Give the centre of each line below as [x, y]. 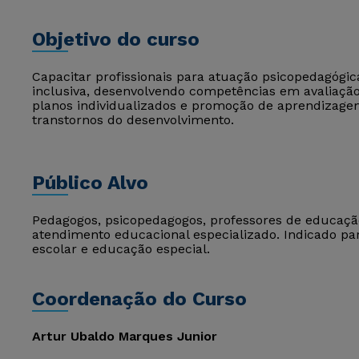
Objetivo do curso [116, 39]
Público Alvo [90, 183]
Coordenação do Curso [139, 299]
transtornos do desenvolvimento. [133, 120]
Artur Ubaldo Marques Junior [125, 336]
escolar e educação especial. [121, 249]
